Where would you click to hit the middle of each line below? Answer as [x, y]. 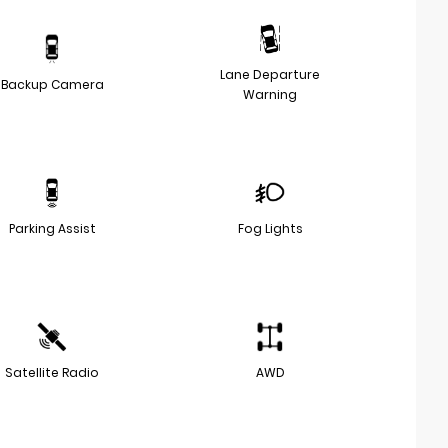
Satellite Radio [52, 372]
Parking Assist [52, 228]
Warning [270, 94]
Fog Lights [270, 228]
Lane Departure [270, 74]
